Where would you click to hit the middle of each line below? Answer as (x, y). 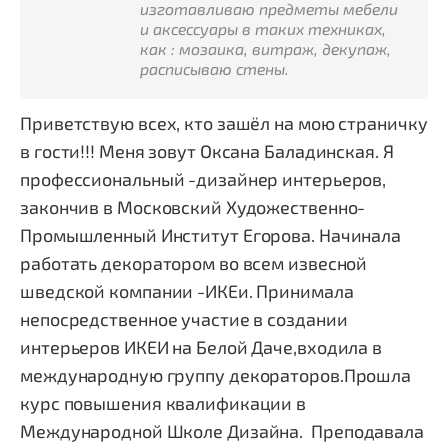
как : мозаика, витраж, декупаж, (265, 48)
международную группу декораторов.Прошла (216, 375)
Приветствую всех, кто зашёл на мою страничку (224, 123)
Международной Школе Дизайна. (165, 431)
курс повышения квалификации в (163, 403)
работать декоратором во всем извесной (194, 263)
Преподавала (367, 431)
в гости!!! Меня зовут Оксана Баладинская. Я (207, 151)
